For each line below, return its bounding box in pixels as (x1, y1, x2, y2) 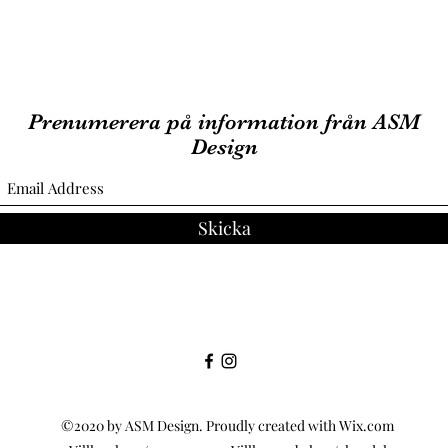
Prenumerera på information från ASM (28, 109, 420, 134)
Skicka (197, 216, 251, 240)
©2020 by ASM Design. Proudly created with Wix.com (61, 416, 394, 435)
